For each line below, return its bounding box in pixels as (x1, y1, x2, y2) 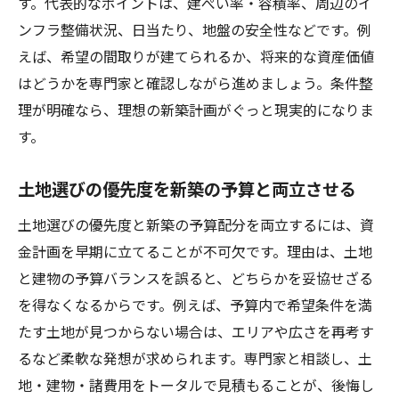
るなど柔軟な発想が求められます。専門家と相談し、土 (18, 347, 372, 369)
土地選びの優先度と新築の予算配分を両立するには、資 (18, 214, 374, 235)
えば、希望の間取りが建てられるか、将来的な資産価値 (18, 45, 374, 67)
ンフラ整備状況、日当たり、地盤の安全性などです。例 (18, 19, 371, 40)
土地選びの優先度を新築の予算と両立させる (18, 176, 356, 201)
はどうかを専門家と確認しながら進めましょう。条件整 (18, 72, 373, 94)
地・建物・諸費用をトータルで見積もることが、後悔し (18, 374, 374, 395)
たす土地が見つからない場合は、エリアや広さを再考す (18, 321, 374, 342)
